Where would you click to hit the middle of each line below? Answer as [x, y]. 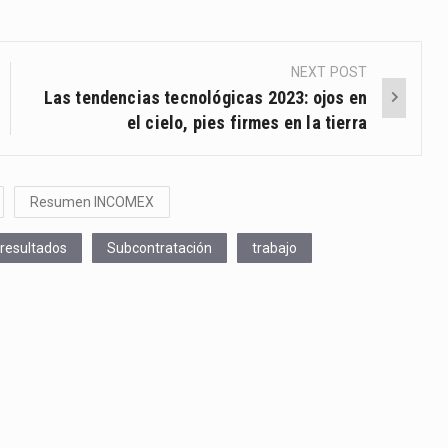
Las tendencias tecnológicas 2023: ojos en [205, 97]
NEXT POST [329, 71]
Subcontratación [159, 247]
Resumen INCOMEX [92, 201]
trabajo [274, 247]
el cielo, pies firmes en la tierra [246, 122]
